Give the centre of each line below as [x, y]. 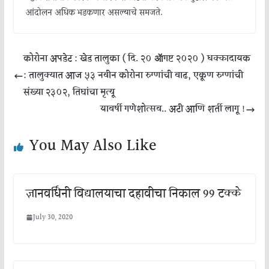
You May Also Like [92, 146]
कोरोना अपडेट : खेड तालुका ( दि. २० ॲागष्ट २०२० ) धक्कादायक [137, 59]
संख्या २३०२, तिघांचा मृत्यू [69, 92]
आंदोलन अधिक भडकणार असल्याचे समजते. [94, 13]
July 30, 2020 [53, 217]
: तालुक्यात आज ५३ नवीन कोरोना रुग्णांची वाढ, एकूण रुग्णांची [133, 76]
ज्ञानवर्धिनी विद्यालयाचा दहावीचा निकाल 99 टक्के [133, 194]
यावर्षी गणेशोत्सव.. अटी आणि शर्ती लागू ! [173, 109]
